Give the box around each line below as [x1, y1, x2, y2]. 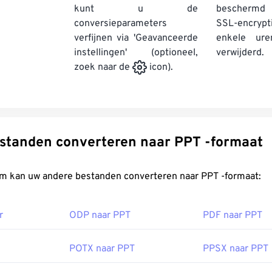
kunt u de [74, 3, 198, 15]
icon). [147, 61, 174, 74]
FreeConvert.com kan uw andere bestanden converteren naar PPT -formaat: [201, 171, 261, 183]
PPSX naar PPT [203, 243, 268, 256]
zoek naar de [74, 61, 133, 74]
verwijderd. [216, 47, 264, 59]
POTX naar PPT [69, 243, 135, 256]
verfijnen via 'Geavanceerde [74, 32, 198, 44]
